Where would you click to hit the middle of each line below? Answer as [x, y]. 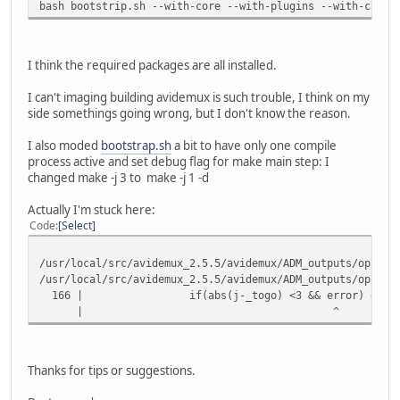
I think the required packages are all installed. [152, 65]
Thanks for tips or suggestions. [112, 370]
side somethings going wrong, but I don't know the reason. [189, 113]
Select [77, 225]
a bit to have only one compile [254, 145]
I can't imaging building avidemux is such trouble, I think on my [199, 97]
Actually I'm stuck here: [92, 209]
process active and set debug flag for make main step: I [179, 161]
